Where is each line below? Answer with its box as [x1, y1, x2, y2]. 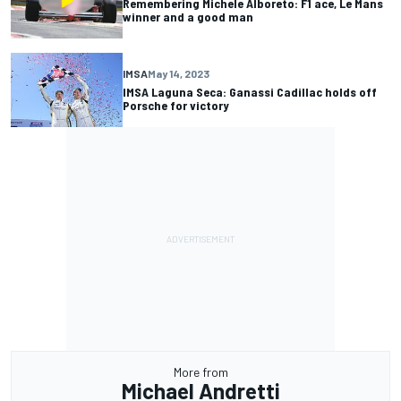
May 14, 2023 [148, 67, 209, 81]
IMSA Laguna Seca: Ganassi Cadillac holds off [123, 84, 377, 100]
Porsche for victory [123, 98, 229, 114]
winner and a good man [123, 8, 253, 24]
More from [173, 363, 228, 380]
